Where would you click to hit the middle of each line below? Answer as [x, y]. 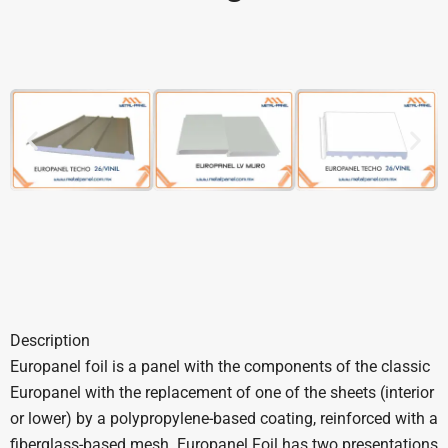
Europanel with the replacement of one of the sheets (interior [222, 392]
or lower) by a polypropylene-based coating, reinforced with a [224, 418]
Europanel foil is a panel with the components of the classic [220, 366]
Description [50, 340]
